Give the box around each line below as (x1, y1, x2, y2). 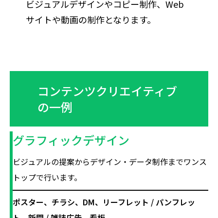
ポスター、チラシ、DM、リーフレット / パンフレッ (13, 196, 196, 208)
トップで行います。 (13, 171, 82, 183)
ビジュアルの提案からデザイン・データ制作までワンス (13, 156, 207, 167)
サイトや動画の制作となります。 (25, 13, 156, 26)
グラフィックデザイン (13, 131, 130, 148)
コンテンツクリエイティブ (37, 82, 177, 99)
